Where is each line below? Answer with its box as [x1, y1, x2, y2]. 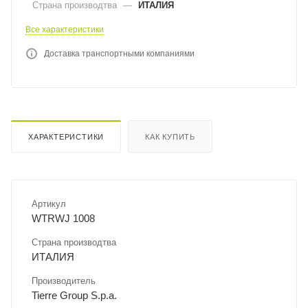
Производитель [32, 275, 96, 286]
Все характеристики [25, 24, 104, 34]
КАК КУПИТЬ [145, 132, 196, 141]
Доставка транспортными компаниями [44, 48, 195, 58]
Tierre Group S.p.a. [32, 289, 117, 301]
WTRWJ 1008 [32, 212, 95, 224]
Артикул [32, 198, 66, 209]
